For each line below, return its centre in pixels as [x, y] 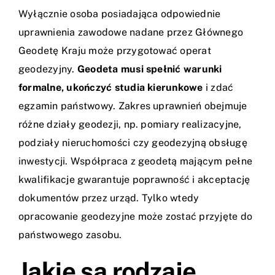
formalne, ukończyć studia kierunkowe [111, 88]
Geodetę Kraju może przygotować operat [115, 51]
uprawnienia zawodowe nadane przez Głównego [131, 33]
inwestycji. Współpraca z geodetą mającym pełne [136, 161]
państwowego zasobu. [70, 235]
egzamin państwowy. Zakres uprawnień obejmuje [133, 106]
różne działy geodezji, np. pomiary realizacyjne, [130, 125]
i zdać [218, 88]
